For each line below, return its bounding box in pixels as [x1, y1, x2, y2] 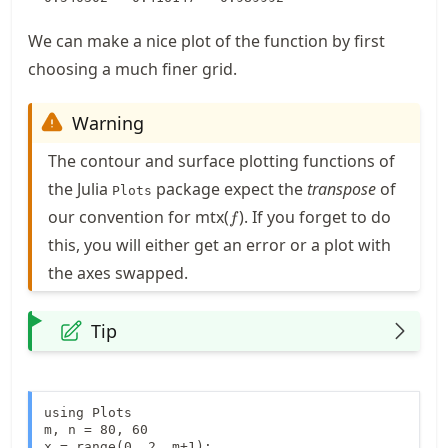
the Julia [48, 177, 112, 200]
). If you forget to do [238, 205, 391, 228]
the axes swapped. [48, 261, 188, 284]
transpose [307, 177, 376, 200]
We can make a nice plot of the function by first [28, 29, 385, 52]
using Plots [44, 404, 132, 420]
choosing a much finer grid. [28, 57, 237, 80]
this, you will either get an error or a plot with [48, 233, 391, 256]
